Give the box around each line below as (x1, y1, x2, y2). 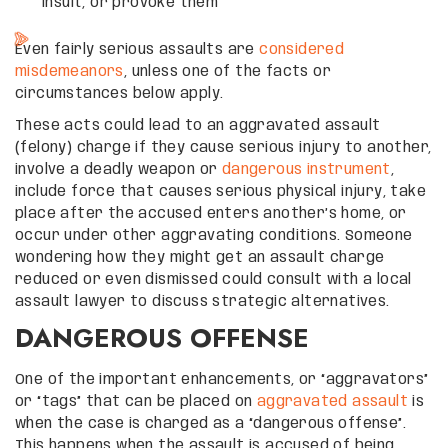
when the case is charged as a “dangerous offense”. (15, 416, 406, 431)
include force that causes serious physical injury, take (15, 184, 426, 199)
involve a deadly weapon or (15, 162, 222, 177)
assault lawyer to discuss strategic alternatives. (15, 294, 390, 309)
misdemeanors (15, 64, 124, 79)
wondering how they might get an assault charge (15, 250, 385, 265)
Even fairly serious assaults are (15, 42, 260, 57)
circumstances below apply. (15, 86, 224, 101)
